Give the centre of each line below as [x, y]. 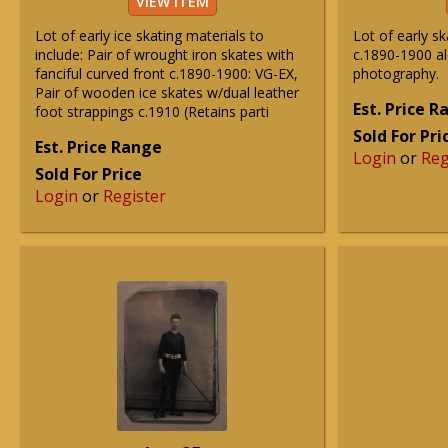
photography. [396, 73]
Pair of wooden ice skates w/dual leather [167, 92]
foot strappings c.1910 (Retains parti [152, 111]
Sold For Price [88, 174]
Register [134, 196]
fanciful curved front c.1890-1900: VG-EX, [166, 73]
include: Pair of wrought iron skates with [164, 54]
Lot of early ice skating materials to [149, 35]
